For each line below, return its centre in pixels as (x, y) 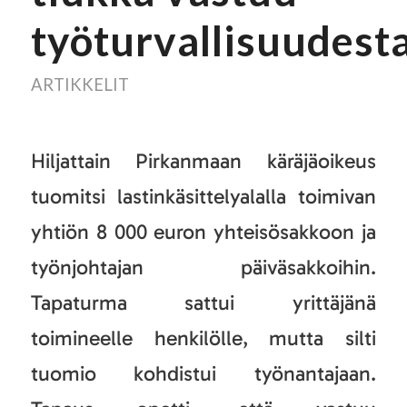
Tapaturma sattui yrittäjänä (203, 302)
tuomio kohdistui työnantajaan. (203, 373)
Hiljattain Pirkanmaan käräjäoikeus (203, 160)
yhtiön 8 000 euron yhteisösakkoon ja (203, 231)
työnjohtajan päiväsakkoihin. (203, 267)
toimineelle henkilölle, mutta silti (203, 338)
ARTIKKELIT (79, 84)
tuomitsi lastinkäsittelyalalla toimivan (203, 196)
